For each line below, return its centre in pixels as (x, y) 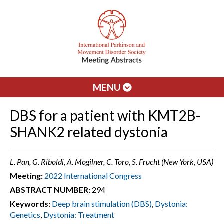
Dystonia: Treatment (79, 215)
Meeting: (26, 176)
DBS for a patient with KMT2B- (105, 115)
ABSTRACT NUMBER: (50, 190)
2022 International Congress (93, 176)
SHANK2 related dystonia (89, 132)
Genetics (25, 215)
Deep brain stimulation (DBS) (102, 204)
